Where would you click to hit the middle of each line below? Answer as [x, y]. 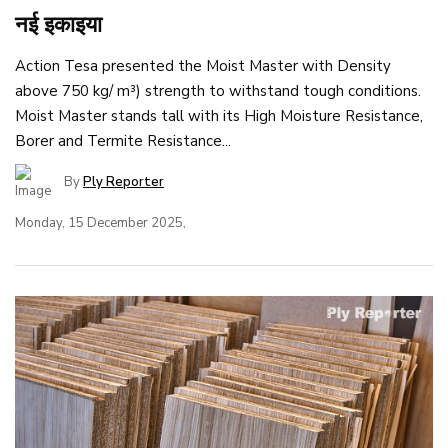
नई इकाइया [58, 24]
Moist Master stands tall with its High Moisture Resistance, [219, 115]
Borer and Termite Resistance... [123, 140]
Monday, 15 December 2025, [100, 222]
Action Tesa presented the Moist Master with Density [203, 65]
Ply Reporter [123, 181]
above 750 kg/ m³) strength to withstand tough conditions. [218, 90]
